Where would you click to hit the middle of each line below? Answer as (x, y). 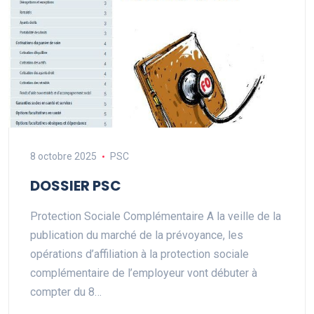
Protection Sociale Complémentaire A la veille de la (156, 217)
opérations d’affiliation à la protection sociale (139, 254)
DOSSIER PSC (76, 186)
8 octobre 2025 (63, 157)
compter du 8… (66, 292)
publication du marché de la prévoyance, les (137, 235)
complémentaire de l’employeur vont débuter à (144, 273)
